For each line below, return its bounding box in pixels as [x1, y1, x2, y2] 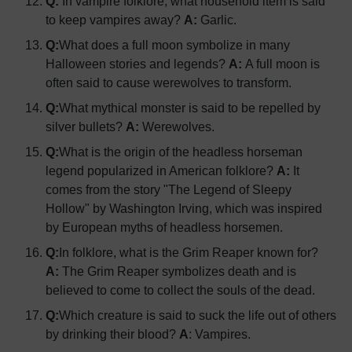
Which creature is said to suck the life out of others [59, 307, 336, 322]
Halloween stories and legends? [46, 56, 225, 71]
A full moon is [242, 56, 320, 71]
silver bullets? [46, 119, 123, 134]
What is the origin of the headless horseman [59, 144, 302, 159]
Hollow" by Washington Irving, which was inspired [46, 200, 322, 215]
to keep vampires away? [46, 12, 181, 27]
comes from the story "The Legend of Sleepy [46, 181, 291, 196]
